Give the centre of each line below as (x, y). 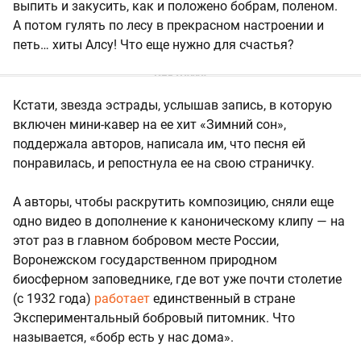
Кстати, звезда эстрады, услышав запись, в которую (172, 106)
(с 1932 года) (54, 299)
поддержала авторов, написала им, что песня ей (159, 144)
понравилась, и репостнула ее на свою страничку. (164, 164)
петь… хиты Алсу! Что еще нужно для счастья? (154, 45)
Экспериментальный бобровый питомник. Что (154, 318)
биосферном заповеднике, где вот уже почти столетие (177, 280)
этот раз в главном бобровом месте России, (146, 241)
